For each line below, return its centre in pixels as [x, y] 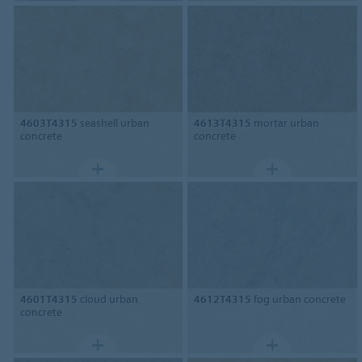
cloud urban [107, 299]
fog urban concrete [299, 299]
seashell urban [113, 122]
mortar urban [286, 122]
